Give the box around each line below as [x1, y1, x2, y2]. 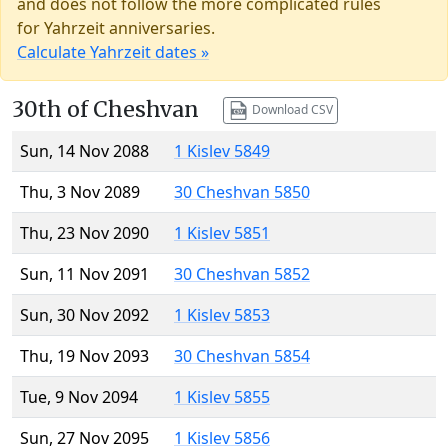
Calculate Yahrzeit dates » [17, 41, 209, 64]
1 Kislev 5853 [174, 304, 270, 327]
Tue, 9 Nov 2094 [20, 386, 138, 409]
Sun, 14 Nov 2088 [20, 140, 149, 163]
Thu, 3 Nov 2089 [20, 181, 140, 204]
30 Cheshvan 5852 [174, 263, 310, 286]
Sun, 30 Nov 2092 [20, 304, 149, 327]
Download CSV [248, 100, 333, 118]
